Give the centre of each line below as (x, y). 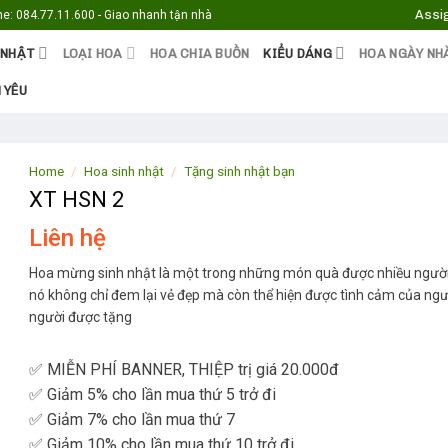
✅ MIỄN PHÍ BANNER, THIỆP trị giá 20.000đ (184, 369)
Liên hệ (67, 237)
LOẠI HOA (92, 53)
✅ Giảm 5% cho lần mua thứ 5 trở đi (152, 394)
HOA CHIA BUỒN (200, 53)
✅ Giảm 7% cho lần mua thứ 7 (132, 419)
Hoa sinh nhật (124, 171)
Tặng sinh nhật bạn (240, 171)
